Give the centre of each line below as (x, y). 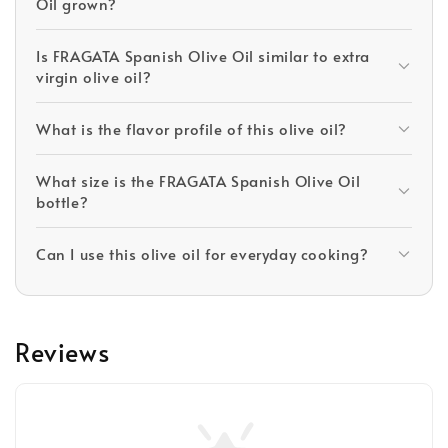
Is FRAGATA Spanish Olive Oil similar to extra (203, 55)
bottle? (62, 201)
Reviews (62, 351)
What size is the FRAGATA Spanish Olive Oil (198, 180)
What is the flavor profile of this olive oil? (191, 128)
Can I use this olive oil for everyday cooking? (202, 253)
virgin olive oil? (94, 76)
